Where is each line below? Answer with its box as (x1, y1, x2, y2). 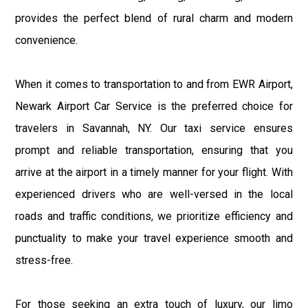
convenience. (15, 33, 78, 47)
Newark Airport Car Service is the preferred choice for (15, 99, 293, 113)
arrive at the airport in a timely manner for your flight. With (15, 165, 293, 179)
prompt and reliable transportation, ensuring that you (15, 143, 293, 157)
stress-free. (15, 253, 74, 267)
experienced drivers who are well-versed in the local (15, 187, 293, 201)
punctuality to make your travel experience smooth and (15, 231, 293, 245)
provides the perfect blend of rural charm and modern (15, 11, 293, 25)
